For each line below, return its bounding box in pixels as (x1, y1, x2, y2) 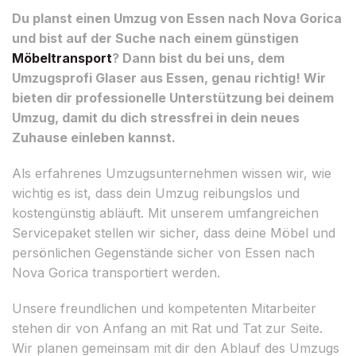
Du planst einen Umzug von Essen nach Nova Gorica (12, 10, 342, 26)
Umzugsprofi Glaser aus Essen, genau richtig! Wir (12, 69, 326, 86)
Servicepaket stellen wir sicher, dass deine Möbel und (12, 224, 335, 241)
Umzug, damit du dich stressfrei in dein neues (12, 109, 300, 126)
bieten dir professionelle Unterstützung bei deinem (12, 89, 334, 106)
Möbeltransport (12, 49, 112, 66)
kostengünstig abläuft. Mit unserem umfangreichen (12, 204, 319, 221)
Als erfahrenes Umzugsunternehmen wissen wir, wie (12, 164, 331, 181)
